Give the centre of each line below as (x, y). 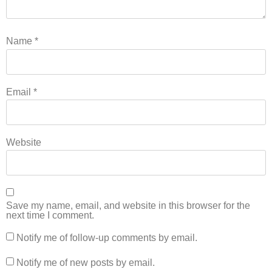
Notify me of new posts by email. (86, 263)
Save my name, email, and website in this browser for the (128, 205)
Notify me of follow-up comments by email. (107, 237)
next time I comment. (50, 215)
